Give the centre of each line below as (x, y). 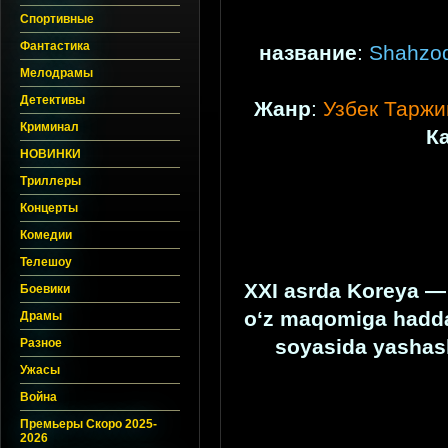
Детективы (52, 100)
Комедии (46, 235)
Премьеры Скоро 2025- (88, 424)
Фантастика (55, 46)
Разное (41, 343)
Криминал (49, 127)
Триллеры (50, 181)
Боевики (45, 289)
